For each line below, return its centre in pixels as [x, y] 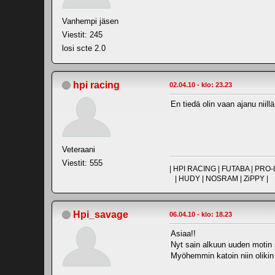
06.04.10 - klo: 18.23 [201, 214]
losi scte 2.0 [84, 48]
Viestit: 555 [82, 163]
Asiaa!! [183, 233]
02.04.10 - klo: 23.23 [201, 84]
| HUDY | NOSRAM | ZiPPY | [219, 178]
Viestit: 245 [82, 34]
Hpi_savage [101, 214]
